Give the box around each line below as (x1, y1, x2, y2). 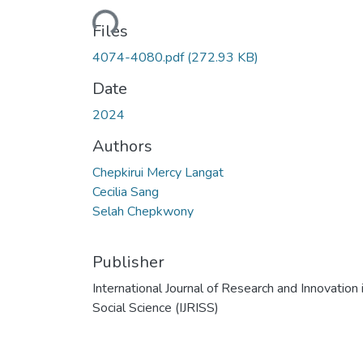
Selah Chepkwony (92, 202, 194, 220)
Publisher (92, 250, 164, 273)
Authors (92, 135, 152, 157)
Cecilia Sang (92, 182, 159, 201)
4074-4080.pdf (92, 48, 187, 66)
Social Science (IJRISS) (92, 298, 219, 317)
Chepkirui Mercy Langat (92, 163, 224, 181)
